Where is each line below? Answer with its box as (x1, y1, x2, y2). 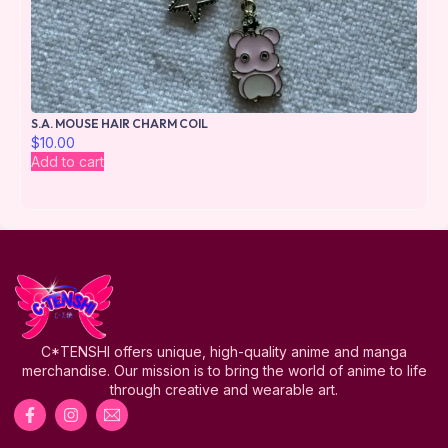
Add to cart (31, 152, 104, 170)
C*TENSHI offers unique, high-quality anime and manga (41, 342, 407, 360)
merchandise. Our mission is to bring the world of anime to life (21, 361, 427, 379)
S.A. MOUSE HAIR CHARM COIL (31, 116, 208, 132)
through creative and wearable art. (110, 380, 338, 398)
